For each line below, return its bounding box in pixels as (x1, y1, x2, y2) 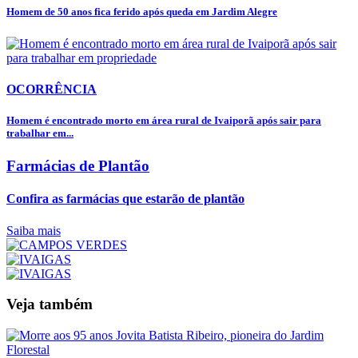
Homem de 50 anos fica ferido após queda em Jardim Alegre (6, 6, 277, 18)
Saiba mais (6, 223, 61, 237)
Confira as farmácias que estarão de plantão (6, 192, 245, 206)
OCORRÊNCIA (6, 82, 97, 96)
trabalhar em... (6, 127, 74, 140)
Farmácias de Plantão (6, 157, 149, 175)
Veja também (6, 296, 93, 313)
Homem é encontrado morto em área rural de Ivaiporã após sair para (6, 114, 321, 127)
